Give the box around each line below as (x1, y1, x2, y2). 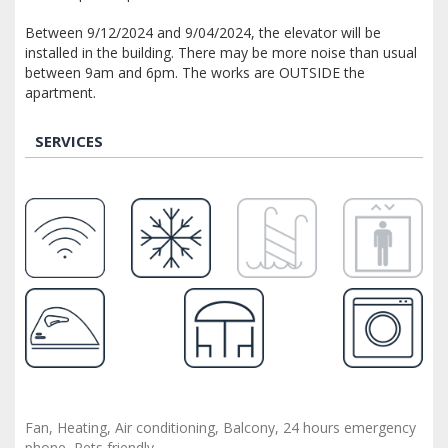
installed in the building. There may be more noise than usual (25, 42, 417, 62)
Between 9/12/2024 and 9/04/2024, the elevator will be (25, 22, 381, 42)
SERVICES (35, 130, 103, 151)
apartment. (25, 82, 96, 102)
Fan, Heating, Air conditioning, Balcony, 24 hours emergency (25, 417, 416, 437)
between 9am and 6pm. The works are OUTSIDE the (25, 62, 365, 82)
